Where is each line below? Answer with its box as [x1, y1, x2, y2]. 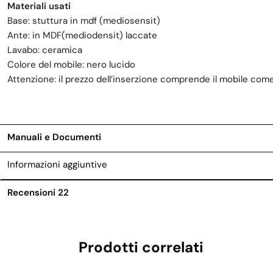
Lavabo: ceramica [7, 44, 82, 57]
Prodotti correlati [78, 238, 204, 257]
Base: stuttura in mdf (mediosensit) [7, 15, 160, 27]
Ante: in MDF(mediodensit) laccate [7, 29, 157, 42]
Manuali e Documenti [7, 131, 101, 144]
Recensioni [7, 186, 58, 199]
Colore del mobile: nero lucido [7, 58, 135, 71]
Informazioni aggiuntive [7, 158, 107, 171]
